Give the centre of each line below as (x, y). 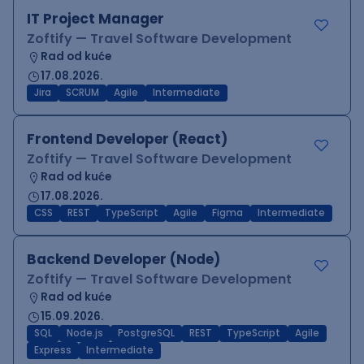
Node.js (85, 333)
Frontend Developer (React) (127, 139)
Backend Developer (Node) (123, 259)
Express (53, 350)
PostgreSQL (146, 333)
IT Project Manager (95, 19)
